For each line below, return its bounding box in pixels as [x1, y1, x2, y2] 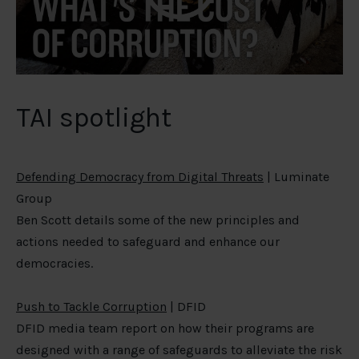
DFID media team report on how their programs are [16, 321, 314, 337]
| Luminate [264, 169, 329, 185]
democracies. [16, 256, 93, 272]
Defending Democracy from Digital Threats [16, 169, 264, 185]
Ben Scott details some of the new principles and [16, 212, 300, 228]
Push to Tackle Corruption [16, 299, 167, 315]
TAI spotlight [16, 101, 171, 134]
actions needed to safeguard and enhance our [16, 234, 280, 250]
